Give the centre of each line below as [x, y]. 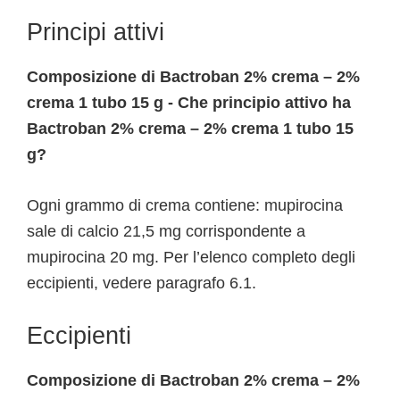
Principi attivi [96, 32]
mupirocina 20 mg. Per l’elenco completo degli [191, 257]
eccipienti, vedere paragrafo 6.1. [142, 283]
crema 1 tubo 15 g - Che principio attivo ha [189, 103]
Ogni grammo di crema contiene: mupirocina [185, 205]
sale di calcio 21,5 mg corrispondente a [166, 231]
